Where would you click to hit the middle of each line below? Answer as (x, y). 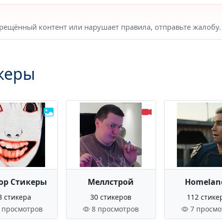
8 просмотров (115, 209)
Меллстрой (111, 182)
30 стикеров (111, 197)
